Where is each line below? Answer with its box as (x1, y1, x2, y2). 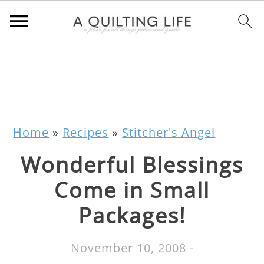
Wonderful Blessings (21, 150, 243, 179)
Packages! (78, 201, 186, 230)
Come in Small (54, 176, 210, 204)
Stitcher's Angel (122, 124, 216, 140)
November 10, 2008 (70, 240, 186, 256)
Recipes (62, 124, 109, 140)
